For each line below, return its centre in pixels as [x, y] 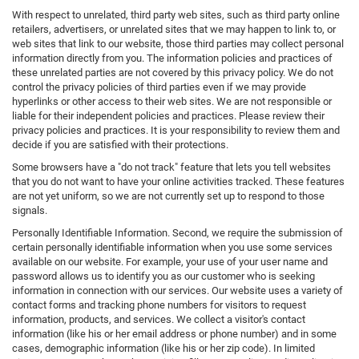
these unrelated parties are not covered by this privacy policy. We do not [173, 73]
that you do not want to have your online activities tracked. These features [178, 182]
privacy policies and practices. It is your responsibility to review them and [176, 131]
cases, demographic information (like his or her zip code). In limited [163, 349]
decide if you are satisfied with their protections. [120, 145]
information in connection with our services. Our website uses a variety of [177, 291]
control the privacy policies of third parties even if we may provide [159, 87]
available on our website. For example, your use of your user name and [170, 262]
